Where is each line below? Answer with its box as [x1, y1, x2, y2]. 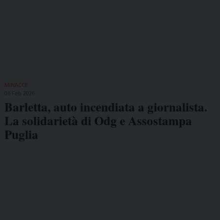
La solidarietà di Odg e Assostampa [4, 111, 192, 130]
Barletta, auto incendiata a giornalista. [4, 97, 207, 116]
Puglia [4, 125, 38, 143]
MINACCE [4, 81, 28, 88]
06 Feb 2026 [4, 89, 35, 97]
